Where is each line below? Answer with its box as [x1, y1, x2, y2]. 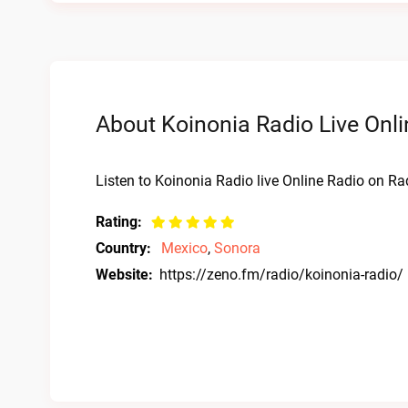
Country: [96, 240, 151, 257]
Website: [96, 266, 153, 283]
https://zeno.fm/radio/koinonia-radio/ [159, 266, 403, 283]
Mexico [161, 240, 208, 257]
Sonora [214, 240, 260, 257]
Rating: [96, 213, 142, 230]
